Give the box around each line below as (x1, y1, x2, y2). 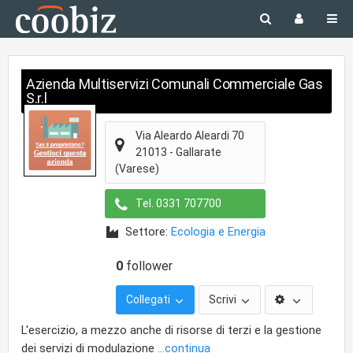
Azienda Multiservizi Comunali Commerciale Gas (26, 76, 323, 92)
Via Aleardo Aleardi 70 (136, 129, 244, 142)
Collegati (126, 293, 173, 306)
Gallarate (176, 146, 221, 158)
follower (123, 258, 173, 273)
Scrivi (209, 293, 239, 306)
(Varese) (115, 162, 159, 175)
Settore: (125, 225, 171, 239)
